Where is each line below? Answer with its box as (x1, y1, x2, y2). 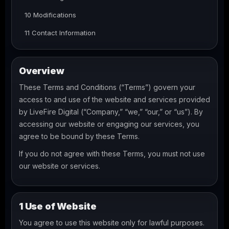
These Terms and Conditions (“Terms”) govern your (19, 83, 195, 91)
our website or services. (19, 162, 100, 170)
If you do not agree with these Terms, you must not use (19, 149, 205, 158)
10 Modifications (25, 11, 76, 19)
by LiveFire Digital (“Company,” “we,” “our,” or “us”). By (19, 107, 203, 116)
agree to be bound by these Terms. (19, 132, 140, 141)
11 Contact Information (25, 29, 96, 37)
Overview (19, 65, 64, 76)
